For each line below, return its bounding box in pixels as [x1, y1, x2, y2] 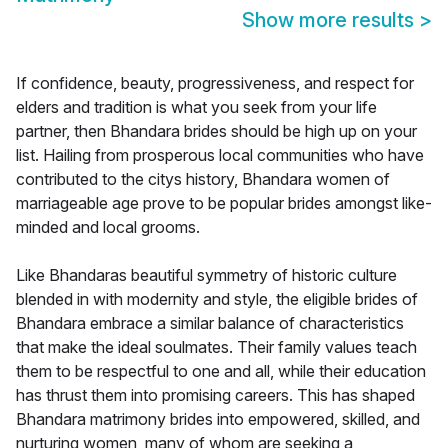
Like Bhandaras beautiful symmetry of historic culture [16, 265, 397, 286]
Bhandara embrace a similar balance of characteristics [16, 313, 404, 334]
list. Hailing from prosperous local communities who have [16, 145, 424, 166]
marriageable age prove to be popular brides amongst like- [16, 193, 432, 214]
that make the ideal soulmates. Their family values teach [16, 337, 417, 358]
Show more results [242, 8, 419, 33]
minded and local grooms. [16, 217, 200, 238]
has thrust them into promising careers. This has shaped [16, 385, 415, 406]
